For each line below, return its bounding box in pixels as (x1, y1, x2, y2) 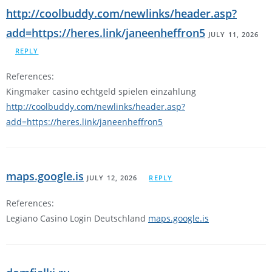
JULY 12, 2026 (87, 173, 138, 183)
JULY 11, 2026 (208, 30, 259, 39)
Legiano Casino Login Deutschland (6, 212, 148, 225)
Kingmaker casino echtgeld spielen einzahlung (6, 86, 196, 98)
